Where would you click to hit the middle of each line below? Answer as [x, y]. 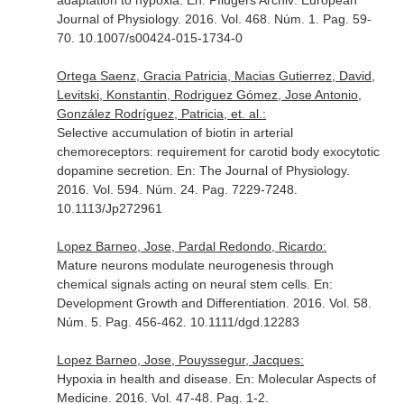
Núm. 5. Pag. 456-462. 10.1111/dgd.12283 [178, 322]
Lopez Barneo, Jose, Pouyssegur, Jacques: [180, 360]
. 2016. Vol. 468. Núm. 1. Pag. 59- [274, 19]
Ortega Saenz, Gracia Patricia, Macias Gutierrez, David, [216, 76]
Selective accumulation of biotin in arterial [174, 133]
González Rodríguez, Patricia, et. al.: [161, 114]
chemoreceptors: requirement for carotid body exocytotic [218, 151]
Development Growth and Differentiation [171, 303]
